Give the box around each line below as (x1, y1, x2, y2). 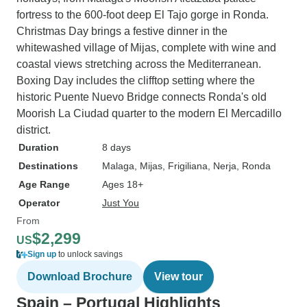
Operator (19, 197, 60, 208)
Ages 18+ (102, 179, 143, 190)
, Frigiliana (162, 160, 208, 171)
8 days (102, 142, 131, 153)
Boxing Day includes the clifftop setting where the (16, 75, 255, 86)
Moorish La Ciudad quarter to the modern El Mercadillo (16, 108, 282, 119)
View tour (154, 271, 203, 282)
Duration (19, 142, 59, 153)
